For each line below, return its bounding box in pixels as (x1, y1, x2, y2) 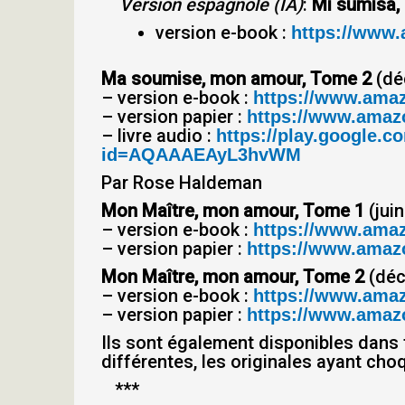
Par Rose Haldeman (101, 172, 262, 193)
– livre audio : (101, 125, 216, 146)
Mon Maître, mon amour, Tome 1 (101, 200, 364, 221)
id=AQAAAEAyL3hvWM (101, 145, 301, 165)
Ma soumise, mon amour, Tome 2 (101, 68, 372, 89)
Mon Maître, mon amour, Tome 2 (101, 266, 364, 287)
